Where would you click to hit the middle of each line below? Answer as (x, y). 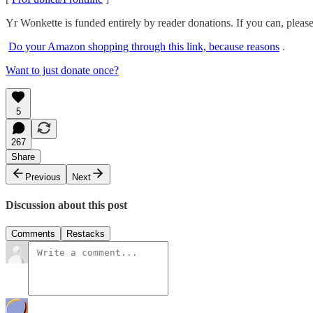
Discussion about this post (66, 205)
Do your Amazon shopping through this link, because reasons (144, 46)
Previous (43, 177)
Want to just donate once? (62, 70)
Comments (33, 234)
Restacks (86, 234)
